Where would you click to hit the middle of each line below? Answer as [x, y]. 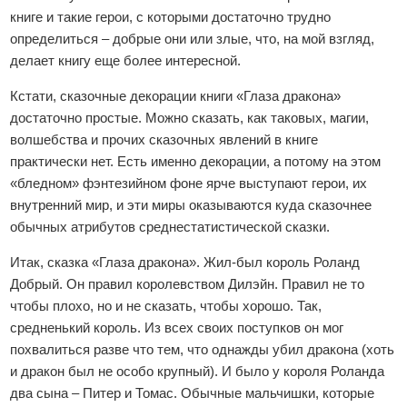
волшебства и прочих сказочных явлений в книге [164, 139]
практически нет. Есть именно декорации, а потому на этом [196, 161]
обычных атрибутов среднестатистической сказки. [170, 227]
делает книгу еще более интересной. [126, 60]
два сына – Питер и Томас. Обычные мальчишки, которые [193, 393]
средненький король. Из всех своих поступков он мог [177, 328]
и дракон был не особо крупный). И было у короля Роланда [198, 371]
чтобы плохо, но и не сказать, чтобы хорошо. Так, [166, 306]
